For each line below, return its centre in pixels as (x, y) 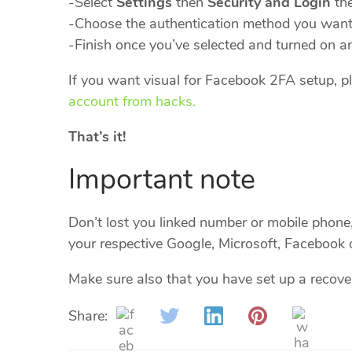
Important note (162, 180)
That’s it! (97, 137)
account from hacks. (132, 102)
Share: (88, 316)
